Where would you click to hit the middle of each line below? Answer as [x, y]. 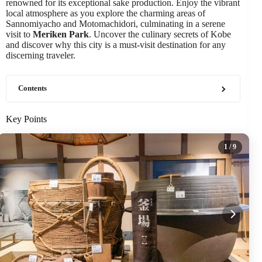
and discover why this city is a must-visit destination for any [116, 45]
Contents [32, 88]
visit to [19, 34]
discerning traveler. [41, 55]
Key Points [26, 119]
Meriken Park [61, 34]
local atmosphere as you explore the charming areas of [106, 13]
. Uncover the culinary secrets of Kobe [160, 34]
